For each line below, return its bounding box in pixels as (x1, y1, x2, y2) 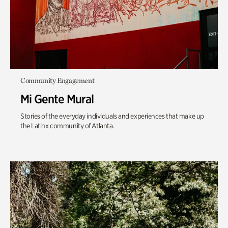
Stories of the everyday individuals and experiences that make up (20, 112, 204, 121)
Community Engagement (20, 76, 95, 85)
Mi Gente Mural (20, 92, 94, 107)
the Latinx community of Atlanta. (20, 122, 114, 130)
